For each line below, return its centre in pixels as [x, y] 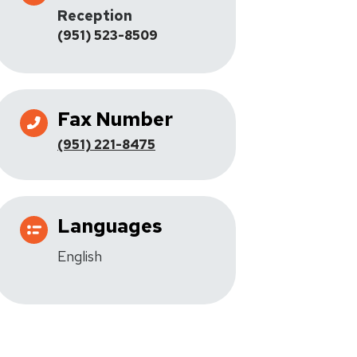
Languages [110, 226]
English [80, 256]
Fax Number [115, 119]
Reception [95, 16]
